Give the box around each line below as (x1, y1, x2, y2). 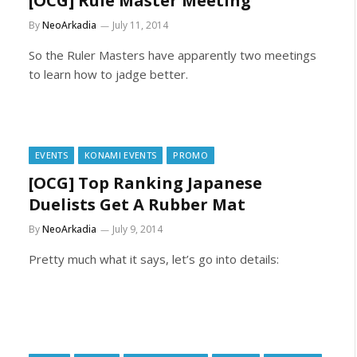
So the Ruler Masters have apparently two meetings (29, 47, 316, 63)
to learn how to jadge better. (29, 66, 188, 82)
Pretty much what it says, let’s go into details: (29, 251, 279, 267)
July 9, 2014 (112, 222, 163, 236)
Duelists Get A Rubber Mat (29, 194, 245, 215)
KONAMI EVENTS (84, 149, 157, 161)
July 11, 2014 (112, 18, 168, 32)
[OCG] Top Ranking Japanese (29, 172, 262, 194)
